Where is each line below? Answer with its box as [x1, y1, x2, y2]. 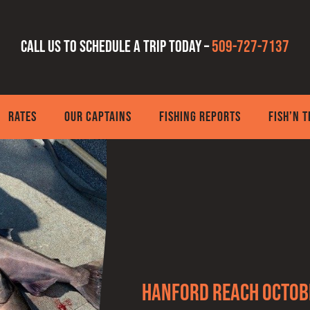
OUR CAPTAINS [64, 108, 132, 125]
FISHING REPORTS [159, 108, 241, 125]
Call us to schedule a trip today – [20, 37, 212, 57]
